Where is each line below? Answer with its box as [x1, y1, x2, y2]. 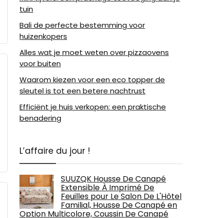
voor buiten [19, 58, 61, 69]
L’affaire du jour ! [19, 145, 90, 157]
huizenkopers [19, 31, 67, 41]
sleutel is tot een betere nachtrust [19, 86, 145, 96]
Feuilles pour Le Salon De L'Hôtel [61, 191, 182, 202]
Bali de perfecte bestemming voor [19, 20, 145, 30]
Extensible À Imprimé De [61, 182, 154, 193]
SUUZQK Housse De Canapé [61, 173, 166, 184]
